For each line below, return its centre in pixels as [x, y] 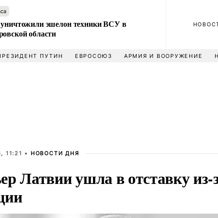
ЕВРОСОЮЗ [93, 56]
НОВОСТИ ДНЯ [55, 153]
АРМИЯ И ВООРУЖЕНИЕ [163, 56]
